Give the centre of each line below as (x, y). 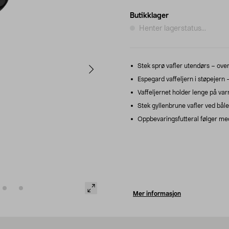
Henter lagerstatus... (173, 28)
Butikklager (149, 16)
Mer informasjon (157, 193)
